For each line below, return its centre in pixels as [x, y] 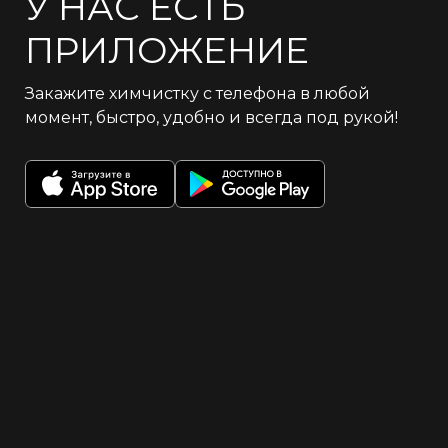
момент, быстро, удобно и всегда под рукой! [211, 117]
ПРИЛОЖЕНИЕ [167, 49]
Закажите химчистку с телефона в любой [197, 93]
